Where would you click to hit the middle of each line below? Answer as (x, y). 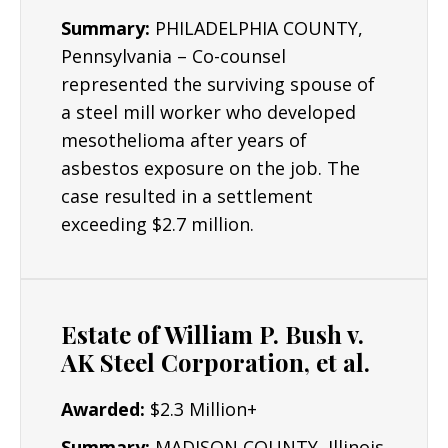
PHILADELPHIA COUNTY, (256, 28)
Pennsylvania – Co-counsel (173, 56)
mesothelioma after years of (184, 140)
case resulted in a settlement (187, 196)
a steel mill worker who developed (208, 112)
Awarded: (105, 409)
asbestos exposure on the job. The (210, 168)
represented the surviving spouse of (218, 84)
